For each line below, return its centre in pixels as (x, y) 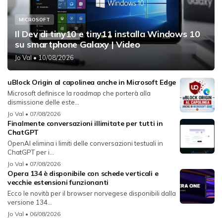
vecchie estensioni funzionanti (58, 182)
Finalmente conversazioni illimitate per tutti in (85, 123)
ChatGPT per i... (31, 152)
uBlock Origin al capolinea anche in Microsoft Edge (92, 82)
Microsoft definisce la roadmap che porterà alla (79, 93)
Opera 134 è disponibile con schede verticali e (83, 173)
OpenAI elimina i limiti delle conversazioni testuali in (85, 143)
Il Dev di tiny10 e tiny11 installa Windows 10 (108, 34)
